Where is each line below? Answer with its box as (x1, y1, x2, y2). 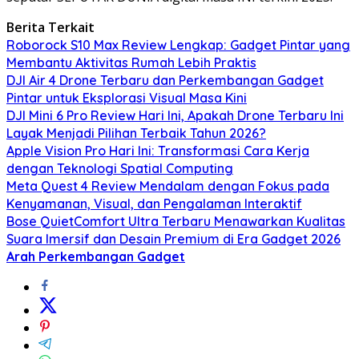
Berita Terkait (6, 18, 95, 36)
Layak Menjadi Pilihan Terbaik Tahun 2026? (6, 124, 266, 141)
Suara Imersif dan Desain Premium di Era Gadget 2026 (6, 230, 341, 247)
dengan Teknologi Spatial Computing (6, 159, 233, 176)
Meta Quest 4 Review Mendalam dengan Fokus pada (6, 177, 329, 194)
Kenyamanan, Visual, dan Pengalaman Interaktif (6, 195, 302, 212)
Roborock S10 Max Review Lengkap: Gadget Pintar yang (6, 36, 350, 53)
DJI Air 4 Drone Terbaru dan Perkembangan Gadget (6, 71, 324, 88)
